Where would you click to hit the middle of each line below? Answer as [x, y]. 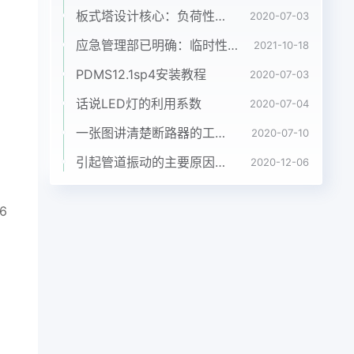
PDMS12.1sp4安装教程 [141, 74]
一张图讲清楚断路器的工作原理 [220, 133]
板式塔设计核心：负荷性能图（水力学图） [220, 16]
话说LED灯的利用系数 [139, 104]
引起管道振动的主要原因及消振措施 [220, 162]
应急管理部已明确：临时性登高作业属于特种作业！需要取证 [233, 45]
